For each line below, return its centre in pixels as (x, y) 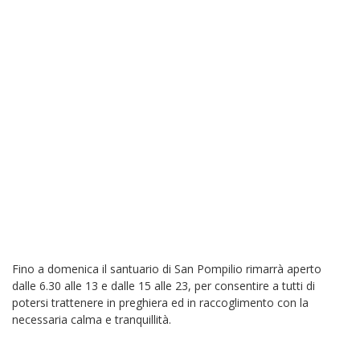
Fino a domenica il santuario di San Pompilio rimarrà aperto (167, 269)
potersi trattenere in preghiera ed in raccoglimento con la (160, 303)
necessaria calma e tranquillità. (92, 319)
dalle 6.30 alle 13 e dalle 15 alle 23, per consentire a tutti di (164, 286)
